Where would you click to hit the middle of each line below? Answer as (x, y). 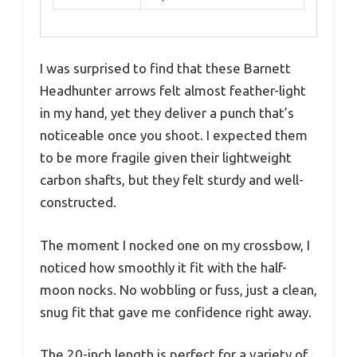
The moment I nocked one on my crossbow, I (175, 245)
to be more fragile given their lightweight (166, 158)
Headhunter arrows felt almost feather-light (173, 91)
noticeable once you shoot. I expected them (174, 135)
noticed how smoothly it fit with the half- (163, 267)
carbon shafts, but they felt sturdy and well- (172, 180)
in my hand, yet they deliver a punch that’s (167, 113)
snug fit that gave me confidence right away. (176, 312)
